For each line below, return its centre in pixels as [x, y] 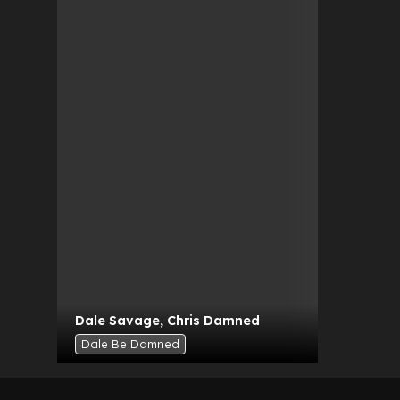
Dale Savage [117, 320]
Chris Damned [213, 320]
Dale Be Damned [130, 343]
